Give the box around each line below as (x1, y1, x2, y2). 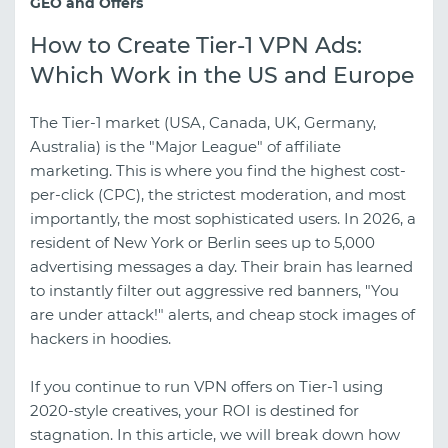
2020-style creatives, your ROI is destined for (30, 401, 359, 421)
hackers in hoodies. (30, 329, 171, 349)
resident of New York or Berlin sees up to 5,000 (30, 233, 375, 253)
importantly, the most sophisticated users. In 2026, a (30, 209, 416, 229)
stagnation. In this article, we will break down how (30, 425, 400, 445)
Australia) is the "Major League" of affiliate (30, 137, 341, 157)
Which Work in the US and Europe (30, 62, 414, 90)
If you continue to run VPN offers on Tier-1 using (30, 377, 383, 397)
